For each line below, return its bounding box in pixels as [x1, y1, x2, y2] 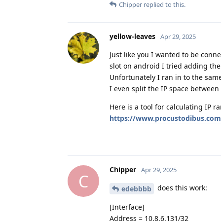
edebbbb [121, 184, 151, 193]
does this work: [155, 183, 207, 193]
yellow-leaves [110, 32, 155, 41]
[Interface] [110, 202, 145, 212]
